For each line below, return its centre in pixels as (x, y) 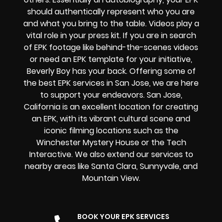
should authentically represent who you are (111, 11)
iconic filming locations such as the (111, 130)
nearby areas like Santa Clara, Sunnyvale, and (111, 166)
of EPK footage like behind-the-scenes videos (111, 47)
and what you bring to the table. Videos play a (111, 23)
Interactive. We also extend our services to (111, 154)
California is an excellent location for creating (111, 107)
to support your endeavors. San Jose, (111, 95)
